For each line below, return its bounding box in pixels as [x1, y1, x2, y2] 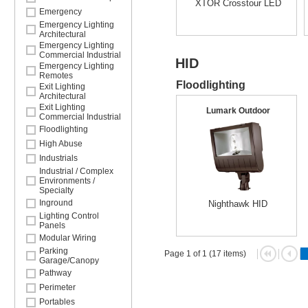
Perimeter [39, 283, 76, 292]
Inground [39, 198, 73, 208]
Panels [39, 221, 65, 230]
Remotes [39, 71, 73, 80]
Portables [39, 297, 75, 307]
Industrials [39, 153, 78, 163]
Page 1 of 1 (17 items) [164, 249, 246, 258]
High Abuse [39, 139, 82, 148]
